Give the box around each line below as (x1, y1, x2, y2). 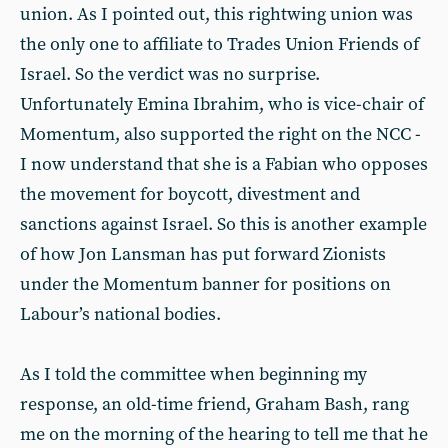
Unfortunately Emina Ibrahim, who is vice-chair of (20, 93, 424, 116)
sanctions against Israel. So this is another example (20, 213, 427, 236)
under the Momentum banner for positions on (20, 273, 391, 296)
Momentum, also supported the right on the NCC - (20, 123, 421, 146)
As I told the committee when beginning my (20, 363, 367, 386)
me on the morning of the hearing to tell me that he (20, 423, 428, 446)
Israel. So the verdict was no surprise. (20, 63, 320, 86)
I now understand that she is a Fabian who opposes (20, 153, 428, 176)
